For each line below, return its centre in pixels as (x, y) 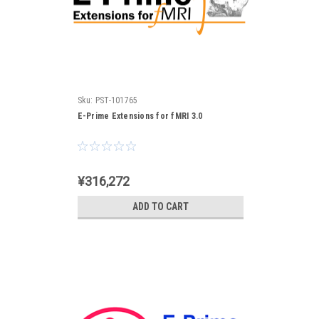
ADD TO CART (160, 206)
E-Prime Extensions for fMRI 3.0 (140, 116)
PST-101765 (116, 100)
